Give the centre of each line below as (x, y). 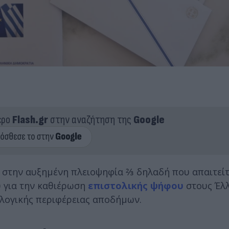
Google (149, 120)
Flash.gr (30, 120)
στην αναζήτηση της (90, 120)
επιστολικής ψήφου (136, 185)
